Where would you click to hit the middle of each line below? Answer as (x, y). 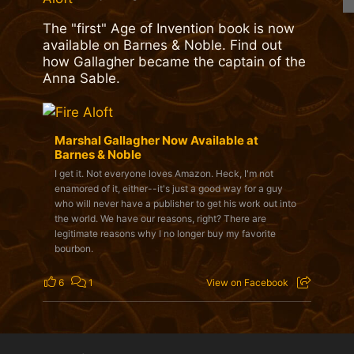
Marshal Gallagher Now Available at (156, 141)
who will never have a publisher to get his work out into (175, 204)
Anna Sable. (81, 79)
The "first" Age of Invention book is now (168, 29)
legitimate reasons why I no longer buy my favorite (165, 234)
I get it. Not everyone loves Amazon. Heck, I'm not (164, 174)
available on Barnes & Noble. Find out (162, 45)
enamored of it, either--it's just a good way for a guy (168, 189)
